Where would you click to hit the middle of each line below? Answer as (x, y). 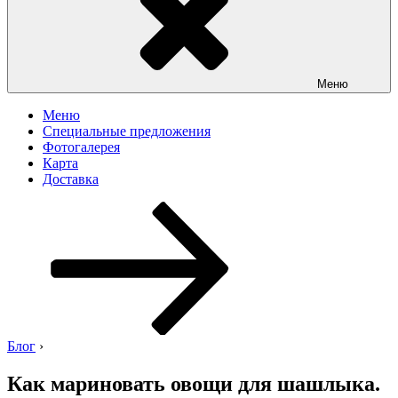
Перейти (299, 208)
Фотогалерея (81, 147)
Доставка (71, 179)
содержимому (314, 240)
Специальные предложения (127, 131)
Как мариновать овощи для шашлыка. (194, 383)
